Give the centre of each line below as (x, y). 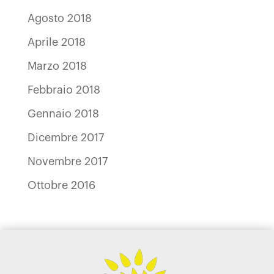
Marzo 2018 (57, 66)
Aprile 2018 (56, 42)
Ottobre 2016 (61, 185)
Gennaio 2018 (63, 113)
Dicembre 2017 (65, 137)
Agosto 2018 (59, 18)
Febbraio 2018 (64, 90)
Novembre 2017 (67, 161)
